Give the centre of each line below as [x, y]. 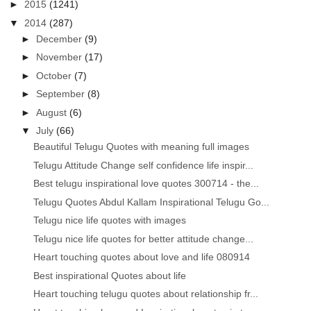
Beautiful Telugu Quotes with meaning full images [142, 147]
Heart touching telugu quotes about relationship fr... [146, 294]
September [62, 94]
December [61, 39]
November [61, 57]
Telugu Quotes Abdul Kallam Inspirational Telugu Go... [152, 202]
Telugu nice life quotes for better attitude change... [144, 238]
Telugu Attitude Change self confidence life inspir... [144, 165]
